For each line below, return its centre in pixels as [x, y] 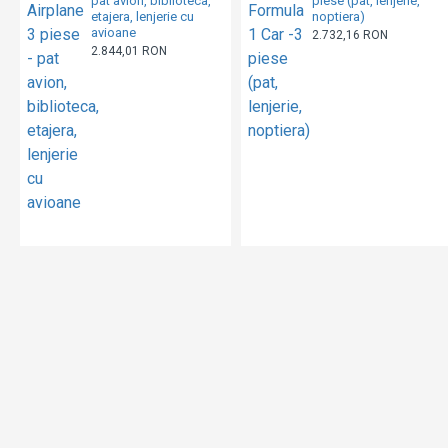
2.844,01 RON [128, 50]
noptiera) [338, 16]
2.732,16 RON [349, 34]
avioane [113, 32]
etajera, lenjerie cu [142, 16]
